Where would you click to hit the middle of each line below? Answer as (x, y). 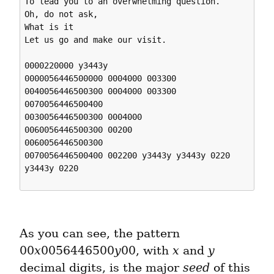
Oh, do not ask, (61, 14)
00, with (147, 251)
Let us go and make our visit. (98, 39)
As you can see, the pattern (100, 234)
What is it (49, 27)
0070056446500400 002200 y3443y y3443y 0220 (128, 155)
